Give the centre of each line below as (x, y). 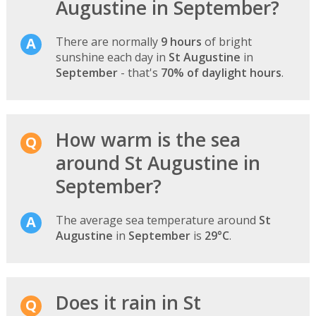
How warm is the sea (148, 139)
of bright (226, 41)
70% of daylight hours (221, 72)
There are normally (108, 41)
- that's (139, 72)
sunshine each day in (112, 57)
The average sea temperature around (157, 220)
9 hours (181, 41)
